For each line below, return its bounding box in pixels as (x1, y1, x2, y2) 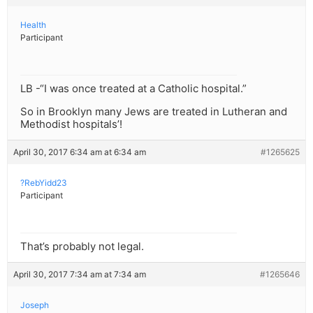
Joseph (20, 300, 49, 311)
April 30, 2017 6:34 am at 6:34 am (13, 147, 146, 158)
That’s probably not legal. (20, 240, 144, 254)
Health (20, 20, 46, 31)
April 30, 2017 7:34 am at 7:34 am (13, 269, 146, 280)
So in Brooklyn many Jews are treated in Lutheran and (20, 105, 287, 119)
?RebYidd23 (20, 177, 67, 189)
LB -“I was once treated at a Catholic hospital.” (20, 82, 247, 96)
